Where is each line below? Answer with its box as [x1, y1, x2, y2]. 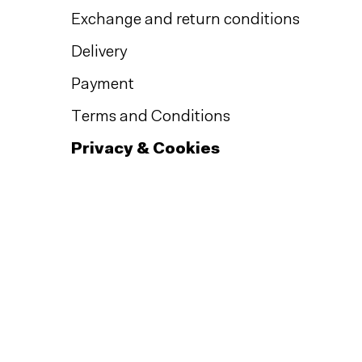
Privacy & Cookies [71, 141, 220, 158]
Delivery [71, 44, 127, 61]
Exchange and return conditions [71, 12, 300, 29]
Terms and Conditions [71, 109, 230, 126]
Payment [71, 77, 134, 94]
